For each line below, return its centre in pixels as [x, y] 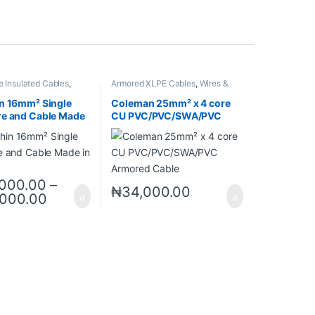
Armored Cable [147, 128]
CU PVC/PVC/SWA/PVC [166, 115]
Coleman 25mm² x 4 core [171, 103]
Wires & [214, 84]
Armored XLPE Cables [153, 84]
